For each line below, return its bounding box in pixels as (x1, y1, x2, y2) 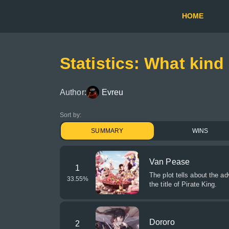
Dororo (149, 218, 175, 226)
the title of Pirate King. (149, 180, 217, 188)
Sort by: (60, 111, 81, 119)
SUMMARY (91, 127, 124, 134)
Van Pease (149, 157, 190, 166)
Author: (60, 87, 86, 97)
